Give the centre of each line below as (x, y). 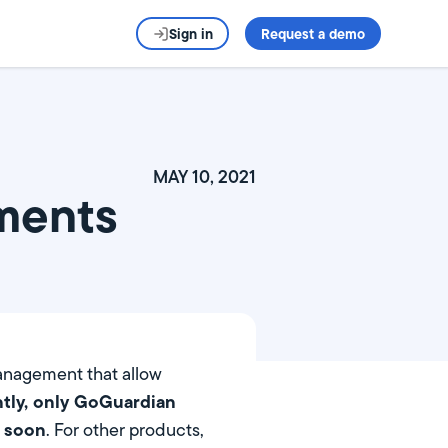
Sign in (190, 33)
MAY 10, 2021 (204, 176)
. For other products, (125, 430)
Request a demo (312, 33)
